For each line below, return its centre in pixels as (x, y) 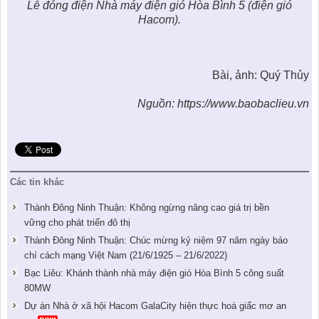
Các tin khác (37, 182)
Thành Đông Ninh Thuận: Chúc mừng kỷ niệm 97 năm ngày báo (156, 240)
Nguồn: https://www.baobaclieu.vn (223, 104)
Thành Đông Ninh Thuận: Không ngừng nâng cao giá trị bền (146, 208)
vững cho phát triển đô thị (77, 223)
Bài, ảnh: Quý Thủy (260, 75)
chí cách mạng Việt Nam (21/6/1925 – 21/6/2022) (125, 255)
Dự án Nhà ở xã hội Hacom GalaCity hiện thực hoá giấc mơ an (155, 305)
